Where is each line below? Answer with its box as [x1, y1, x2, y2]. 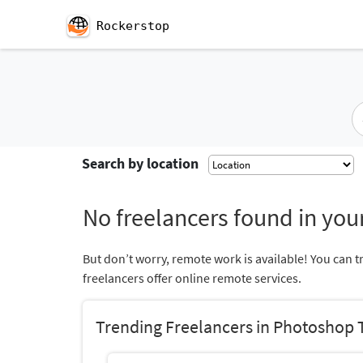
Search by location [82, 154, 199, 173]
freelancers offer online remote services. [83, 270, 301, 286]
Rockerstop [96, 19, 169, 33]
